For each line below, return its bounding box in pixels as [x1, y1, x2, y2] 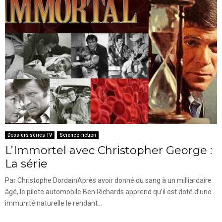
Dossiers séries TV [7, 132, 52, 138]
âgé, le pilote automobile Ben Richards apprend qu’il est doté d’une [5, 188, 212, 196]
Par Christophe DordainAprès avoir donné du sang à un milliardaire [5, 176, 212, 185]
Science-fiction [59, 132, 96, 138]
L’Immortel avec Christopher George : [5, 144, 212, 158]
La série [5, 157, 48, 171]
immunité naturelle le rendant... [5, 199, 102, 208]
